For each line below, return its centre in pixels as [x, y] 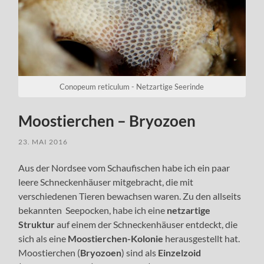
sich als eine [43, 238]
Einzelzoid [180, 252]
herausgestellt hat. [202, 238]
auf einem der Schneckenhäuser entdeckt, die [146, 224]
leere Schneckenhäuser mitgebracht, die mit [106, 181]
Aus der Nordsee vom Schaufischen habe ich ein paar [124, 167]
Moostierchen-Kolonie [116, 238]
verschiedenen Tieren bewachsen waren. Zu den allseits [130, 196]
